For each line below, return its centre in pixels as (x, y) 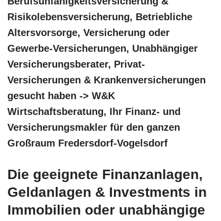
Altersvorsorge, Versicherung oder (89, 32)
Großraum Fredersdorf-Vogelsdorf (88, 143)
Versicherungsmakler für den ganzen (94, 127)
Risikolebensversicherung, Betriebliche (100, 17)
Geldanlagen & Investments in (107, 192)
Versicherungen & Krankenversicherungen (107, 80)
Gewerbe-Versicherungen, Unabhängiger (103, 48)
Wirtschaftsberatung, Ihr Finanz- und (94, 111)
